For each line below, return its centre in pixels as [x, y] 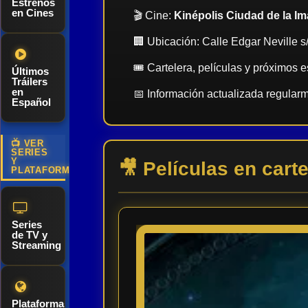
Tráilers [30, 81]
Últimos [30, 71]
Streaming [36, 245]
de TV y [30, 235]
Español [31, 102]
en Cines [33, 13]
